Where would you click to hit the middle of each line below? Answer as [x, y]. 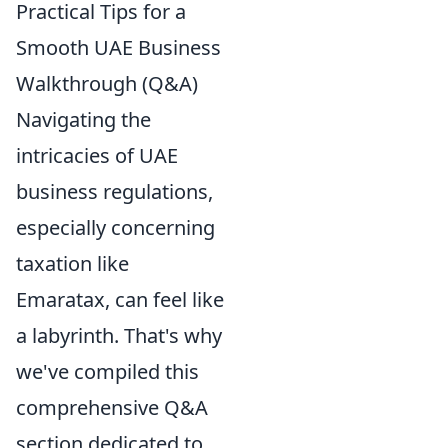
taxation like [72, 264]
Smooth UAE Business [118, 48]
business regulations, [114, 192]
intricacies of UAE [97, 156]
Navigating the [83, 120]
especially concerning [115, 228]
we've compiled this [107, 372]
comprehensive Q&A [112, 408]
